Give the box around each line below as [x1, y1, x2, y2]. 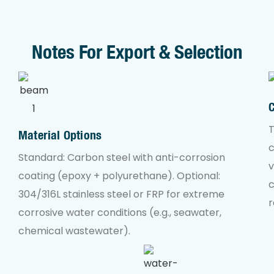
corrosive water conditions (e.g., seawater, [18, 205, 222, 220]
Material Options [18, 128, 102, 143]
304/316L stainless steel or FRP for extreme [18, 187, 225, 201]
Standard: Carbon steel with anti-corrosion [18, 150, 226, 165]
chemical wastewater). [18, 223, 131, 238]
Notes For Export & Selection [31, 40, 243, 64]
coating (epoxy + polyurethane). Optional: [18, 168, 221, 183]
